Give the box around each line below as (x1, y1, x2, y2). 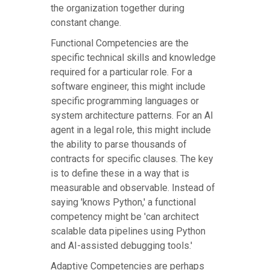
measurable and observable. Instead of (51, 182, 215, 194)
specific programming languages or (51, 95, 199, 107)
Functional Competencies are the (51, 37, 189, 49)
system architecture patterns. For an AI (51, 110, 213, 122)
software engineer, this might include (51, 81, 206, 93)
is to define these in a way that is (51, 168, 189, 180)
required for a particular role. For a (51, 66, 192, 78)
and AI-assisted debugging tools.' (51, 240, 192, 252)
